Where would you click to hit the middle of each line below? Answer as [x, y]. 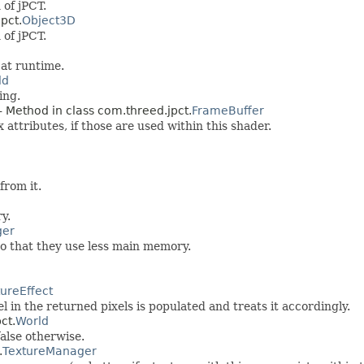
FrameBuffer [228, 110]
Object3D [49, 20]
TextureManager [50, 351]
